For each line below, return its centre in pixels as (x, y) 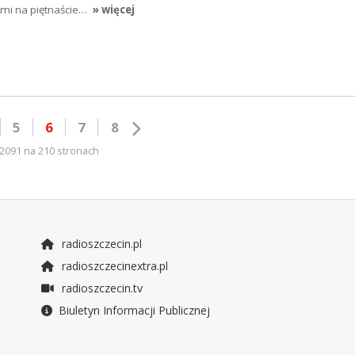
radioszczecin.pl (100, 244)
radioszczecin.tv (100, 288)
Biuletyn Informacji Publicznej (134, 311)
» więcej (113, 9)
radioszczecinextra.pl (113, 266)
